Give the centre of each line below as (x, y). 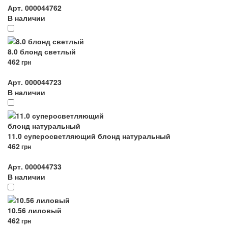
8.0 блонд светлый (42, 51)
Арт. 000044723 (35, 82)
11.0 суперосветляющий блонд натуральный (89, 136)
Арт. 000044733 (35, 166)
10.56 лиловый (35, 210)
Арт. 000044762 (35, 8)
